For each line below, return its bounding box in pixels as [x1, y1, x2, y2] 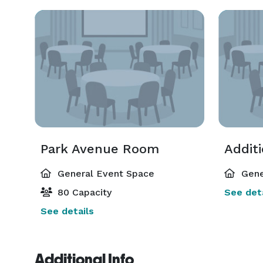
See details [41, 205, 94, 217]
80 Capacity [55, 187, 112, 198]
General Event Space [55, 168, 154, 179]
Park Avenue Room [41, 141, 159, 156]
